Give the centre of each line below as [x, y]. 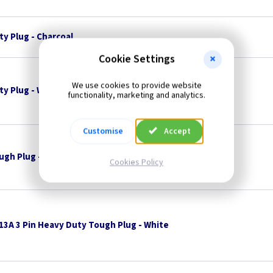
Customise [103, 131]
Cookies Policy [136, 162]
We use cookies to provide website [136, 85]
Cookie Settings [136, 59]
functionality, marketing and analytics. [136, 95]
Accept [177, 131]
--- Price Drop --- [98, 157]
